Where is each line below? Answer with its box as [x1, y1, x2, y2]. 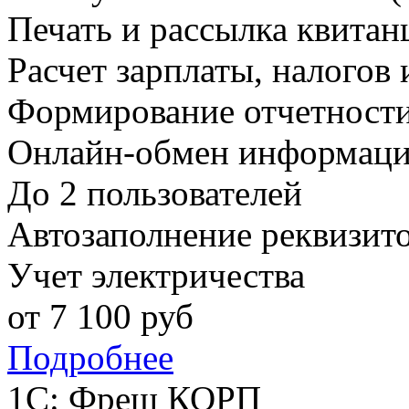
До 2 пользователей [7, 173, 302, 214]
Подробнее [7, 338, 173, 378]
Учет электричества [7, 256, 305, 296]
